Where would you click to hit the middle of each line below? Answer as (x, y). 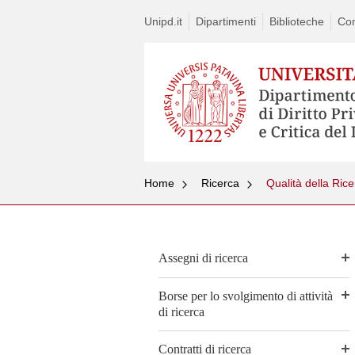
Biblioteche (297, 21)
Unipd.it (163, 21)
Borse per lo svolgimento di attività (246, 296)
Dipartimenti (226, 21)
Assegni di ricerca (203, 258)
